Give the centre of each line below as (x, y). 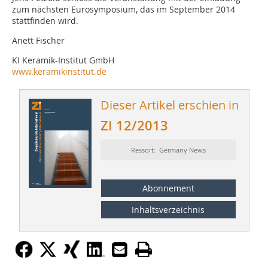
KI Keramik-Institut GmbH (63, 60)
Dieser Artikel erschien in (169, 105)
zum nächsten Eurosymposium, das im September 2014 (124, 10)
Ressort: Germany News (168, 150)
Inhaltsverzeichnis (168, 209)
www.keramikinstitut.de (59, 72)
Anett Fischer (38, 41)
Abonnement (168, 188)
